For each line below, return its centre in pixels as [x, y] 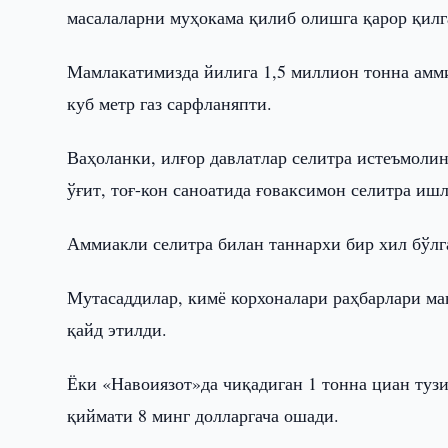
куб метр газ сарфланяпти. [170, 103]
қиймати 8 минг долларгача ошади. [203, 415]
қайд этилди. [117, 329]
